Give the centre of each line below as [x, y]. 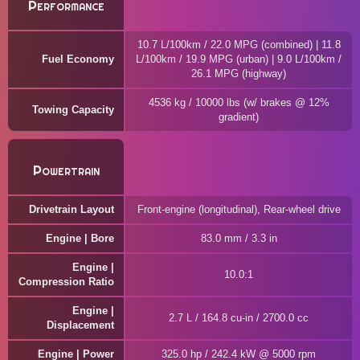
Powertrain [66, 170]
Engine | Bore [80, 238]
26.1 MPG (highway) [239, 74]
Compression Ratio [66, 282]
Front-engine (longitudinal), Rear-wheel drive [239, 209]
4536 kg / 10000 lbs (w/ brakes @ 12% [239, 102]
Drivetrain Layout [72, 209]
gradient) [239, 117]
